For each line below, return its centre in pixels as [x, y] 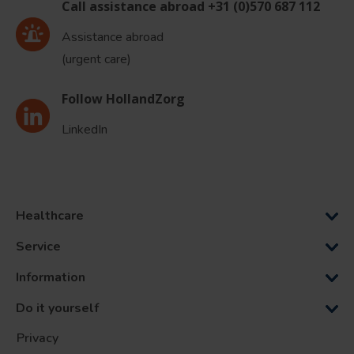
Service [38, 247]
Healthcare [51, 216]
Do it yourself [57, 309]
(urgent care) [96, 60]
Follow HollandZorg [123, 99]
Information [51, 278]
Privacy [38, 339]
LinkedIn [85, 130]
